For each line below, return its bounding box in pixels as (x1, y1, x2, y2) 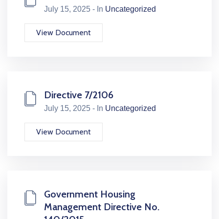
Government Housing (44, 188, 135, 200)
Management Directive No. (44, 201, 159, 213)
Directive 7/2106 (44, 89, 113, 101)
